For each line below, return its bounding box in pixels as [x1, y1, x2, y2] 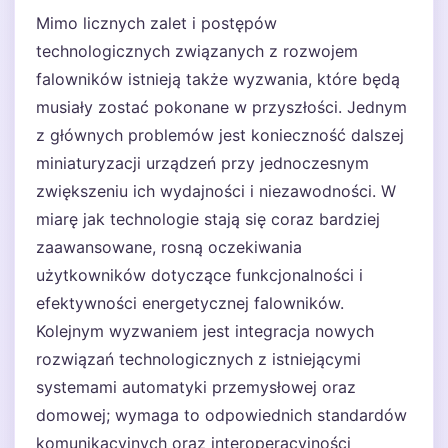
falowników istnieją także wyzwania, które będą [36, 69, 400, 89]
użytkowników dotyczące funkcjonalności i [36, 265, 363, 285]
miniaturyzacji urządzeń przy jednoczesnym [36, 153, 369, 173]
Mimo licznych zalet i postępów [36, 13, 277, 33]
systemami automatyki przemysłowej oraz [36, 377, 356, 397]
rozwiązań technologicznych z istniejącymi [36, 349, 361, 369]
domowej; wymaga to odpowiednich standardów [36, 405, 407, 425]
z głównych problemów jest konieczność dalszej [36, 125, 404, 145]
